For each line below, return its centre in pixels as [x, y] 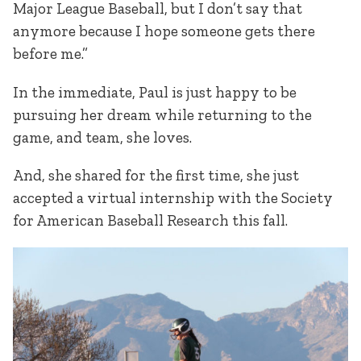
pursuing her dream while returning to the [162, 114]
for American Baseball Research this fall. [150, 220]
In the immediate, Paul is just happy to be [155, 92]
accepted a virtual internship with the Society [173, 197]
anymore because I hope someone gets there [164, 31]
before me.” [50, 54]
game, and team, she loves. [102, 137]
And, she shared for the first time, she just [156, 175]
